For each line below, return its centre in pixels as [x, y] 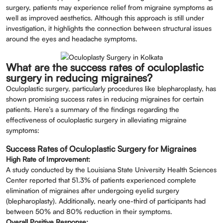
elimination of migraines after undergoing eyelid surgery [93, 191]
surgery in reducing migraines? [79, 78]
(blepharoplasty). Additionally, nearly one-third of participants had [106, 201]
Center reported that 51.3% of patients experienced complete [101, 180]
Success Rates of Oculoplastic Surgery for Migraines [101, 149]
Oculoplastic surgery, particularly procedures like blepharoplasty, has [111, 89]
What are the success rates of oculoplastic [105, 67]
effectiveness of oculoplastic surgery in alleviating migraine [96, 120]
